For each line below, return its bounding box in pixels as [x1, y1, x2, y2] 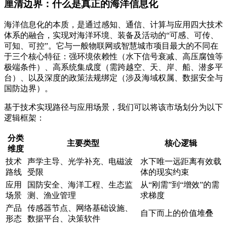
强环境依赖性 [69, 52, 118, 61]
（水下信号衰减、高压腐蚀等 [118, 52, 223, 61]
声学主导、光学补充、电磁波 [27, 157, 133, 166]
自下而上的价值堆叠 [140, 209, 213, 218]
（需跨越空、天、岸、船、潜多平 [101, 63, 223, 72]
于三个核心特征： [4, 52, 69, 61]
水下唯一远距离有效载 [140, 157, 221, 166]
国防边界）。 [4, 84, 53, 93]
